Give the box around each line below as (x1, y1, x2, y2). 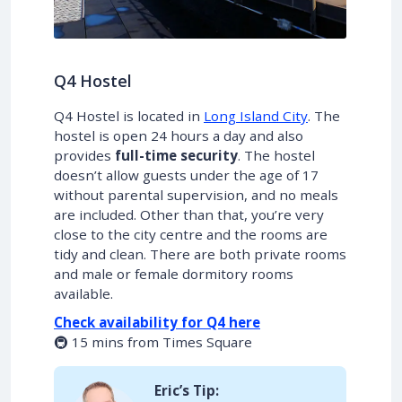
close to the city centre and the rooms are (54, 225, 328, 244)
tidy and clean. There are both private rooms (54, 245, 346, 264)
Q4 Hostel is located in (54, 107, 204, 126)
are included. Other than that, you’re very (54, 205, 324, 224)
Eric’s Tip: (154, 381, 219, 400)
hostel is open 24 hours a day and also (54, 127, 303, 145)
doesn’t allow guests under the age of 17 (54, 166, 319, 185)
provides (54, 146, 115, 165)
